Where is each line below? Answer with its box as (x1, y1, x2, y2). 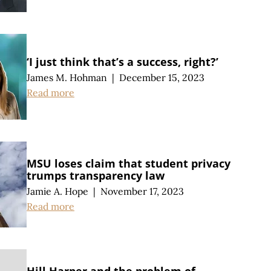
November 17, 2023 (100, 185, 184, 198)
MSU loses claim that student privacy (27, 156, 230, 171)
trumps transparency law (27, 168, 165, 183)
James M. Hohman (27, 71, 107, 84)
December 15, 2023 (119, 71, 204, 84)
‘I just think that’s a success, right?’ (27, 54, 218, 70)
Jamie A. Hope (27, 185, 88, 198)
